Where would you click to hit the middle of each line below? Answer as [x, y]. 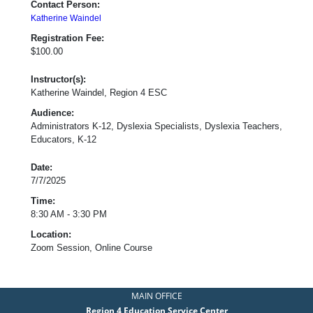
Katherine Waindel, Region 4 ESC [99, 92]
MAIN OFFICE [156, 296]
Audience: [52, 112]
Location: [51, 234]
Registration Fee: [67, 38]
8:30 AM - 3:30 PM [69, 214]
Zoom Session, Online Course [92, 247]
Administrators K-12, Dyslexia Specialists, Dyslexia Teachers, [156, 126]
